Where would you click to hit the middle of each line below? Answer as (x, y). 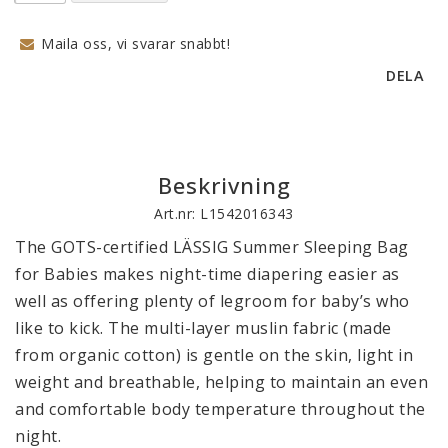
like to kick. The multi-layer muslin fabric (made (203, 327)
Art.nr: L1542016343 (224, 213)
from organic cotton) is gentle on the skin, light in (214, 354)
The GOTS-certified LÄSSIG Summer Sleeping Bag (212, 246)
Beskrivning (224, 184)
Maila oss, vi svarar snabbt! (135, 43)
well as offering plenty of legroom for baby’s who (212, 300)
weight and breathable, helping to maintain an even (221, 381)
